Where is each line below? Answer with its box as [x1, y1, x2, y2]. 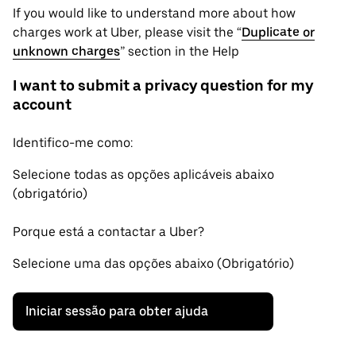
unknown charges [13, 44, 120, 60]
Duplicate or [242, 25, 315, 41]
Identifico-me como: [13, 134, 133, 150]
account [13, 95, 72, 114]
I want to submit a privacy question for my [13, 75, 313, 95]
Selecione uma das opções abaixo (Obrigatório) [13, 255, 294, 271]
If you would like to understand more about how [13, 6, 296, 21]
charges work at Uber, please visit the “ [13, 25, 242, 41]
